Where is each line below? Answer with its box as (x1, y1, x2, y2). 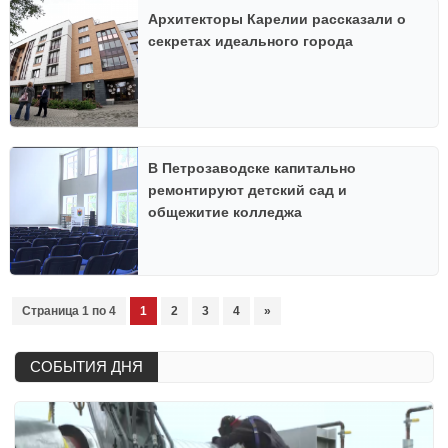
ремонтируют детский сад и (148, 181, 348, 198)
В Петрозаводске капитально (148, 159, 357, 176)
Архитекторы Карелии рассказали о (148, 11, 407, 28)
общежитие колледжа (148, 203, 303, 220)
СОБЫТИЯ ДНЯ (30, 357, 143, 375)
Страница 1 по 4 (22, 303, 116, 318)
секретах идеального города (148, 33, 354, 50)
